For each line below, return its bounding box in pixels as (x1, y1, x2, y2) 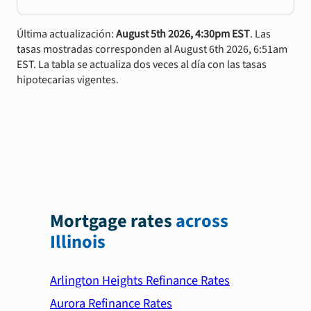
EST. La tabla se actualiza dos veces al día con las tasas (17, 56, 267, 72)
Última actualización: (17, 26, 116, 42)
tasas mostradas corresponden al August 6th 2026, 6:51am (17, 41, 287, 57)
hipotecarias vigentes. (17, 72, 119, 87)
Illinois (50, 229, 106, 256)
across (176, 208, 228, 235)
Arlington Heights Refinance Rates (50, 271, 230, 289)
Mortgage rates (50, 208, 172, 235)
